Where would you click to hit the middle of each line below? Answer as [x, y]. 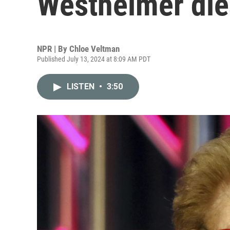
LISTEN [82, 87]
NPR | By [53, 49]
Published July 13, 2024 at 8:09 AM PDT [94, 59]
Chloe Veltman [94, 49]
